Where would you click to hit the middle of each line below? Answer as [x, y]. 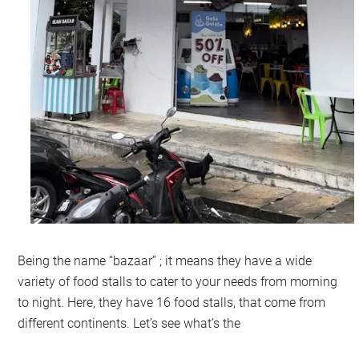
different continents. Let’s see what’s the [131, 323]
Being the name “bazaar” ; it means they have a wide [165, 260]
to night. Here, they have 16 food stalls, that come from [172, 302]
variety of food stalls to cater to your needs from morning [178, 281]
